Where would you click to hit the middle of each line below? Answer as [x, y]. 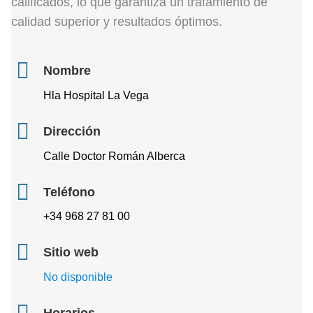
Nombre [67, 71]
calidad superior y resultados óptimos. [117, 22]
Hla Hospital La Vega [96, 95]
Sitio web [71, 253]
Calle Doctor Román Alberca [114, 156]
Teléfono [69, 192]
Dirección [72, 131]
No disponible [78, 277]
